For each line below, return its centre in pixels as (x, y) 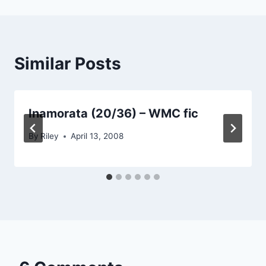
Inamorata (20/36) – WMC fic (113, 113)
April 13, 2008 (97, 136)
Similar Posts (68, 63)
